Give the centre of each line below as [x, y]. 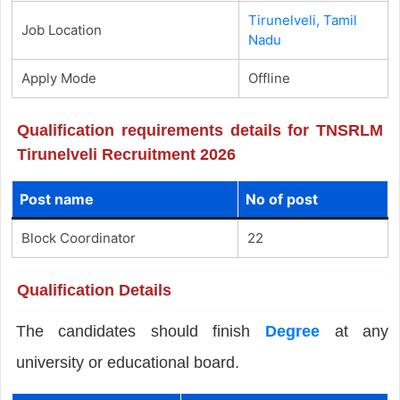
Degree [293, 331]
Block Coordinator [78, 237]
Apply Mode [58, 78]
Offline [269, 78]
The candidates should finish [141, 331]
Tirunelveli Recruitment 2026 [126, 154]
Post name [56, 199]
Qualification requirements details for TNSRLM [200, 130]
